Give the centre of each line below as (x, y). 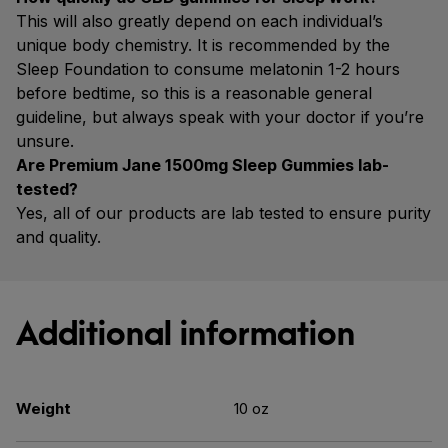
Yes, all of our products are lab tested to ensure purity (223, 213)
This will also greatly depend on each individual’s (199, 21)
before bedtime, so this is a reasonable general (194, 93)
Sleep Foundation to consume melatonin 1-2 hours (208, 69)
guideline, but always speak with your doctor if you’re (220, 117)
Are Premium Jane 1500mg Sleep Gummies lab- (202, 165)
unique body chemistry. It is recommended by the (203, 45)
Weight (43, 408)
